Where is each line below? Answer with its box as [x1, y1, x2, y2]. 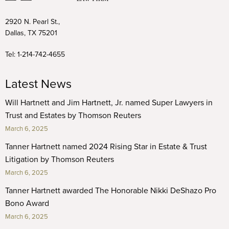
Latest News [5, 77, 72, 91]
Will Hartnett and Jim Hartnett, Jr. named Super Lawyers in [5, 98, 213, 108]
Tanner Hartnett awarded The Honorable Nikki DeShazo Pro [5, 186, 216, 196]
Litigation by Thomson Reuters [5, 154, 114, 165]
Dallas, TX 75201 [5, 29, 57, 37]
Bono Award [5, 198, 49, 209]
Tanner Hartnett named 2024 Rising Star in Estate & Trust [5, 142, 207, 152]
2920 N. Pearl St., [5, 17, 60, 26]
